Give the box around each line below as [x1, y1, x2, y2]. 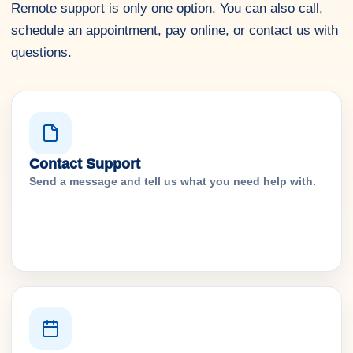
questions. [11, 45, 72, 60]
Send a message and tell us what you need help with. [29, 175, 316, 188]
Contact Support [29, 156, 140, 172]
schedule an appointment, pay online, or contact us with [11, 23, 338, 38]
